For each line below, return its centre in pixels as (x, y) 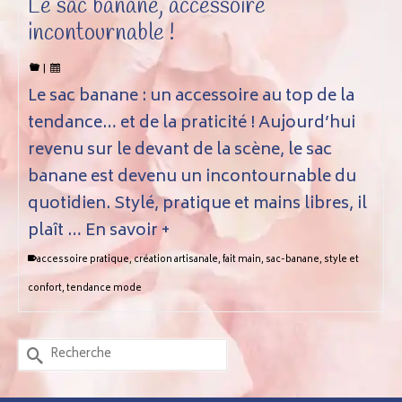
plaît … (57, 232)
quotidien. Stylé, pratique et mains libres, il (197, 205)
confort (45, 289)
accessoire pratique (83, 260)
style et (341, 260)
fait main (242, 260)
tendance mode (104, 289)
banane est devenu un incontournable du (192, 178)
